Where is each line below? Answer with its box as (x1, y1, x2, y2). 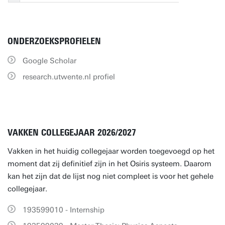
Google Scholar (23, 56, 76, 65)
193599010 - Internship (23, 205, 104, 214)
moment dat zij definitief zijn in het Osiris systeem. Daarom (8, 159, 211, 168)
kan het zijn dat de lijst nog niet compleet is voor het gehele (8, 172, 213, 181)
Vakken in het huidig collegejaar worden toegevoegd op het (8, 147, 214, 156)
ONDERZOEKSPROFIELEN (8, 36, 101, 47)
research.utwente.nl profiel (23, 72, 115, 81)
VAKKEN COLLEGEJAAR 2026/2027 (8, 127, 136, 138)
